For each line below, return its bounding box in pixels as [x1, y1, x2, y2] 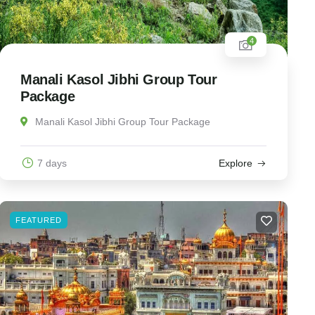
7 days [37, 157, 67, 169]
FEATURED [15, 216, 62, 225]
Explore [218, 157, 252, 169]
